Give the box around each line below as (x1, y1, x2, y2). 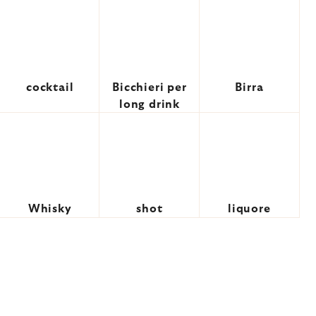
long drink (119, 99, 180, 110)
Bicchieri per (112, 82, 187, 93)
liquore (228, 203, 271, 214)
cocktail (25, 82, 74, 93)
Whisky (28, 203, 72, 214)
